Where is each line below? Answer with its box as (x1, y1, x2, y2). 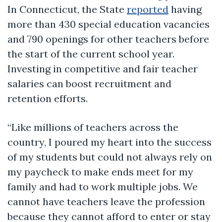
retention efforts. (7, 92, 88, 105)
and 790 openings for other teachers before (7, 32, 209, 45)
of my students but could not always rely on (7, 150, 212, 163)
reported (127, 2, 168, 15)
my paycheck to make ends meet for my (7, 165, 193, 178)
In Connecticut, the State (7, 2, 127, 15)
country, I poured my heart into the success (7, 135, 212, 148)
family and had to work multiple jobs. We (7, 180, 198, 193)
